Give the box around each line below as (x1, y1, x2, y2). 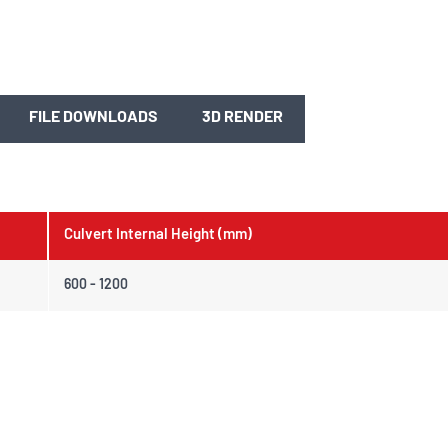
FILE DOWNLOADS (29, 110, 158, 127)
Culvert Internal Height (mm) (64, 228, 255, 244)
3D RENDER (202, 110, 283, 127)
